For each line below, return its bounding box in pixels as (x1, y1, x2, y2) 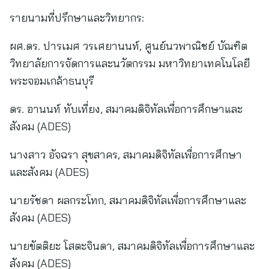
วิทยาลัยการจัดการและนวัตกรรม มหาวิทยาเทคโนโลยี (10, 56, 250, 70)
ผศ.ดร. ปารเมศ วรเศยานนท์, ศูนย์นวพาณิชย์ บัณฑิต (10, 39, 247, 53)
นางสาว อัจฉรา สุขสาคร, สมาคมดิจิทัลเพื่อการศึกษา (10, 148, 242, 162)
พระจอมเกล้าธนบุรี (10, 74, 94, 88)
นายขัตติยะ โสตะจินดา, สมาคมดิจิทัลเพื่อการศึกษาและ (10, 239, 255, 253)
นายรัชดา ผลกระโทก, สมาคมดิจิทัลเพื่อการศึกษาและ (10, 193, 246, 207)
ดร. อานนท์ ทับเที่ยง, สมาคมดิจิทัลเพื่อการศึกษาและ (10, 102, 243, 116)
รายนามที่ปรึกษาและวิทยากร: (10, 11, 144, 25)
